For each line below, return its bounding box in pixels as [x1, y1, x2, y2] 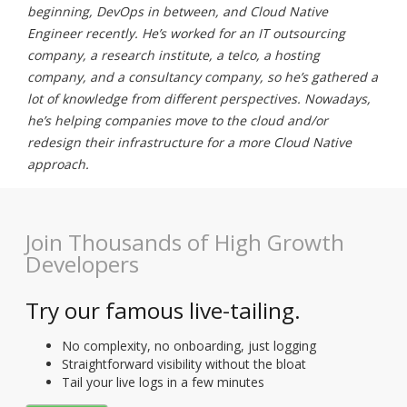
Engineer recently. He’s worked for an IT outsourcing [27, 24, 345, 42]
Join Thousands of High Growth [25, 226, 344, 257]
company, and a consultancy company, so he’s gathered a [27, 67, 378, 85]
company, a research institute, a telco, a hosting [27, 45, 320, 64]
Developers [25, 248, 139, 279]
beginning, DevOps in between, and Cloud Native [27, 2, 328, 20]
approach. [27, 154, 89, 173]
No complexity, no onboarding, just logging [62, 337, 316, 355]
